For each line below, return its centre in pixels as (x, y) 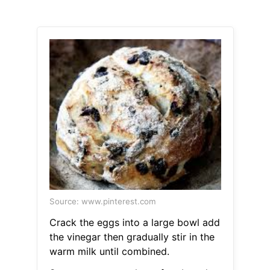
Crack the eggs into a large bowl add (134, 223)
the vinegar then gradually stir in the (132, 237)
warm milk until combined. (109, 252)
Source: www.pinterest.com (102, 202)
